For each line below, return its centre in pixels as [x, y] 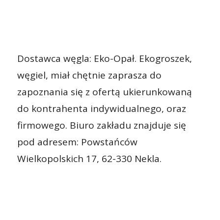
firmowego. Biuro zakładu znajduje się [102, 125]
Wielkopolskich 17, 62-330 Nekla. [89, 159]
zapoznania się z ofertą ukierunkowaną [105, 92]
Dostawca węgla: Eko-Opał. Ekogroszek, [105, 58]
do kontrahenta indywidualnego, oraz [102, 109]
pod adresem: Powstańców [77, 142]
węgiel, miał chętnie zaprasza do [89, 75]
